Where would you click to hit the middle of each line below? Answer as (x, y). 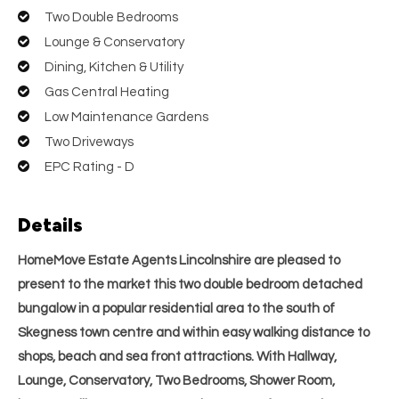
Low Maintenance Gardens (126, 117)
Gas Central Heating (107, 92)
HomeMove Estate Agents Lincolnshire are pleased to (179, 261)
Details (50, 224)
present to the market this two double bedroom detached (190, 285)
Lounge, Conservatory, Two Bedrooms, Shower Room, (176, 381)
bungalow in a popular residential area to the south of (176, 309)
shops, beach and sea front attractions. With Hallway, (177, 357)
